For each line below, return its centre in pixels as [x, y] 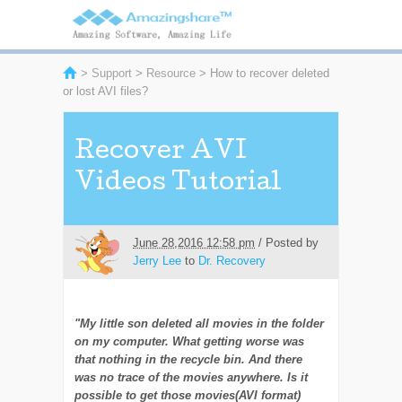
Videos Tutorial [179, 184]
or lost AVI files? [105, 91]
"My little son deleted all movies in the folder [200, 323]
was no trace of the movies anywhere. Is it [192, 377]
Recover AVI [161, 153]
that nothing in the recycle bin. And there [189, 359]
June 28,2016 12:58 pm [194, 242]
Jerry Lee [157, 260]
